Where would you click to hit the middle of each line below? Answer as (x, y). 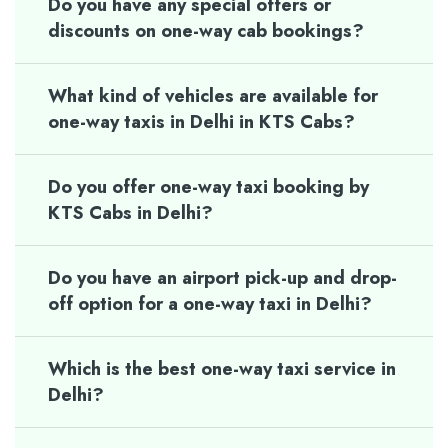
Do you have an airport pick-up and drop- (222, 277)
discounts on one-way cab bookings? (206, 30)
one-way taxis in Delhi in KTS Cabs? (201, 121)
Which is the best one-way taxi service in (222, 368)
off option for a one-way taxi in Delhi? (210, 303)
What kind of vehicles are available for (213, 95)
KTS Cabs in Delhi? (130, 212)
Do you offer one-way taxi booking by (208, 186)
